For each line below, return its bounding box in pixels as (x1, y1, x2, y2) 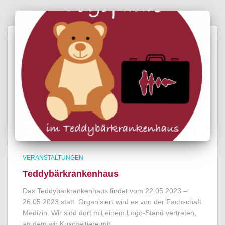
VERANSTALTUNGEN (23, 154, 83, 161)
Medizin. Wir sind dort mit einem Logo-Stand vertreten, (23, 208, 196, 217)
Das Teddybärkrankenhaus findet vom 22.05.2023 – (23, 186, 187, 195)
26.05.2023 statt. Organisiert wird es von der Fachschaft (23, 197, 201, 206)
